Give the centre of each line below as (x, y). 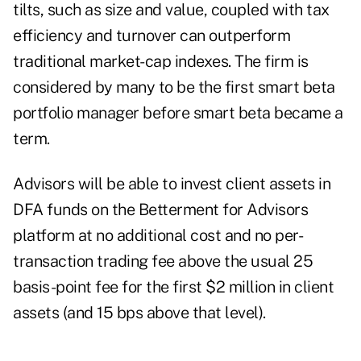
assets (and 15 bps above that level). (139, 313)
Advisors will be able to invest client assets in (172, 184)
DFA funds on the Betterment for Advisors (160, 210)
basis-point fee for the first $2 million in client (173, 287)
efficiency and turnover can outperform (151, 36)
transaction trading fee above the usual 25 (163, 261)
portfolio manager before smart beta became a (178, 113)
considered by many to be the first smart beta (174, 87)
